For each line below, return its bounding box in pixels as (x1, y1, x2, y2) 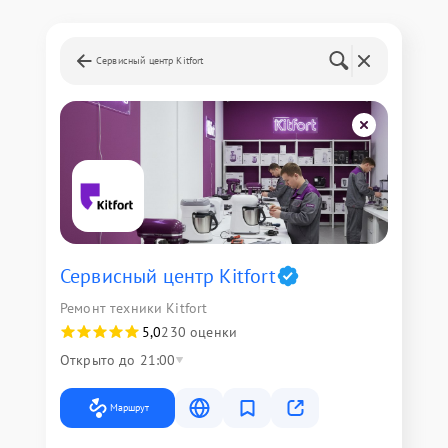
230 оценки (161, 323, 237, 341)
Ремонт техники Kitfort (60, 299, 208, 317)
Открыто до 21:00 (60, 351, 176, 369)
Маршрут (110, 401, 149, 414)
